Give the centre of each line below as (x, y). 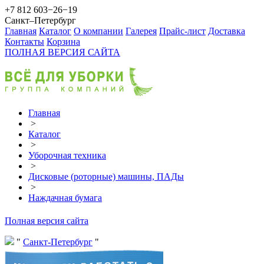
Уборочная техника (67, 155)
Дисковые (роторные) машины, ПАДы (106, 176)
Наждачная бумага (65, 198)
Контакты (24, 42)
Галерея (141, 31)
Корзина (63, 42)
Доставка (227, 31)
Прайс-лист (182, 31)
